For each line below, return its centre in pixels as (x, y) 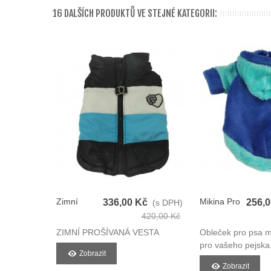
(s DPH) (168, 202)
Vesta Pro (75, 227)
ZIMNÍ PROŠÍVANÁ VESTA (109, 232)
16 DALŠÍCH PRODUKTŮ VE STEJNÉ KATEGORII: (135, 14)
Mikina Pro (220, 201)
